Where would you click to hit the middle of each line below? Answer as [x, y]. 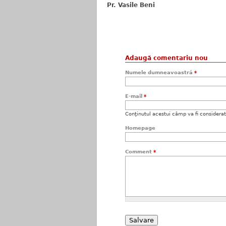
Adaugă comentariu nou [166, 58]
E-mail [134, 96]
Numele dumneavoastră [160, 72]
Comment [139, 152]
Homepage [140, 128]
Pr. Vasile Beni [131, 5]
